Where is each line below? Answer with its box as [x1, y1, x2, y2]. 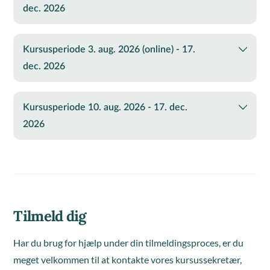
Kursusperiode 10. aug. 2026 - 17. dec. [23, 102, 188, 112]
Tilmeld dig [13, 207, 86, 225]
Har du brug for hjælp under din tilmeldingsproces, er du [13, 237, 244, 248]
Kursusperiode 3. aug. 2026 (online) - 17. [23, 45, 196, 54]
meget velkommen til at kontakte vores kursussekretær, [13, 254, 242, 265]
